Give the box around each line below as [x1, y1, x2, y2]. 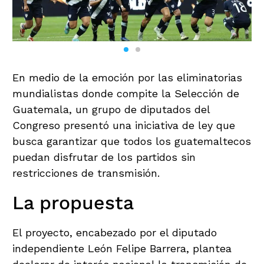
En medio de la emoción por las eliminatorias [12, 71, 242, 84]
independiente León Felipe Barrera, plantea [12, 242, 232, 255]
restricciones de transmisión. [12, 166, 160, 179]
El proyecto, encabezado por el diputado [12, 226, 217, 239]
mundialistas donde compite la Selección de [12, 87, 239, 100]
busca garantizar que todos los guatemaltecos [12, 134, 251, 147]
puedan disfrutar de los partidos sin [12, 150, 196, 163]
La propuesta [12, 191, 134, 214]
